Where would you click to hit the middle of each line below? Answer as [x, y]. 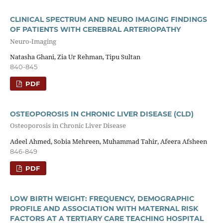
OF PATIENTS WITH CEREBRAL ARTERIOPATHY [95, 30]
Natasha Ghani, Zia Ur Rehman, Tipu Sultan [75, 57]
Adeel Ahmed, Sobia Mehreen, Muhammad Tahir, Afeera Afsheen [108, 141]
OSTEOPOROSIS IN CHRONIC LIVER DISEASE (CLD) [102, 114]
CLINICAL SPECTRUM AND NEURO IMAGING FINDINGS [108, 20]
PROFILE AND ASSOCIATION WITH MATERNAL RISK [104, 208]
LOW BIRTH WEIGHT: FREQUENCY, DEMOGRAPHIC [102, 198]
